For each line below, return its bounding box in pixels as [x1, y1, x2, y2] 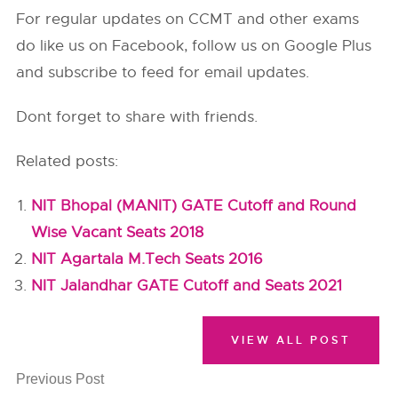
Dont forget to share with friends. [16, 107, 259, 126]
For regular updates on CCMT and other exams [16, 10, 360, 28]
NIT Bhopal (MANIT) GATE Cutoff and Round [31, 196, 357, 215]
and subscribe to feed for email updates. [16, 63, 310, 82]
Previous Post [16, 371, 105, 386]
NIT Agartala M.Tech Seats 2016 [31, 250, 264, 268]
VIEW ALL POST [230, 333, 351, 347]
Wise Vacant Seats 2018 [31, 223, 204, 242]
